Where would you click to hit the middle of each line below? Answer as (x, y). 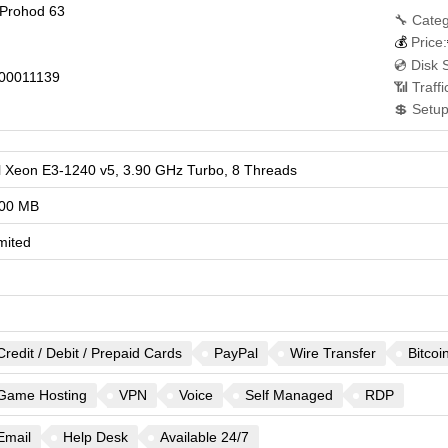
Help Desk (95, 437)
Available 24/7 (204, 437)
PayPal (235, 353)
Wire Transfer (332, 353)
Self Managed (288, 395)
